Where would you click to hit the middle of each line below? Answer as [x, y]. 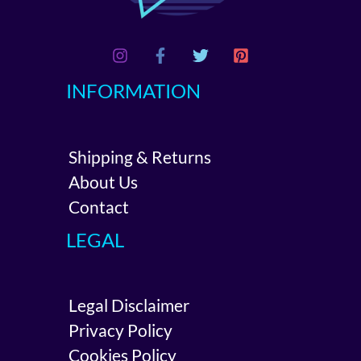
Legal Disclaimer [129, 305]
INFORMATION [134, 91]
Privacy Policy [120, 330]
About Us [103, 181]
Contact [99, 206]
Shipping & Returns [140, 156]
